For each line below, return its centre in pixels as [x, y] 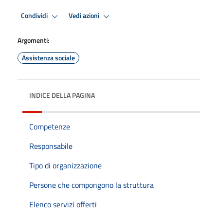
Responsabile [51, 146]
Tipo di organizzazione [65, 165]
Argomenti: [33, 40]
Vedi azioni [85, 16]
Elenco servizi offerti [63, 204]
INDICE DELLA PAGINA [62, 95]
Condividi [35, 16]
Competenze [50, 126]
